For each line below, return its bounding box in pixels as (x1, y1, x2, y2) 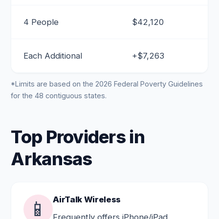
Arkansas (11, 148, 92, 170)
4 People (23, 17, 59, 27)
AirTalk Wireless (53, 195, 121, 204)
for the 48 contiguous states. (11, 91, 107, 100)
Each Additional (23, 51, 83, 61)
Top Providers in (11, 126, 145, 148)
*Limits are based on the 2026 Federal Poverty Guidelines (11, 80, 203, 88)
